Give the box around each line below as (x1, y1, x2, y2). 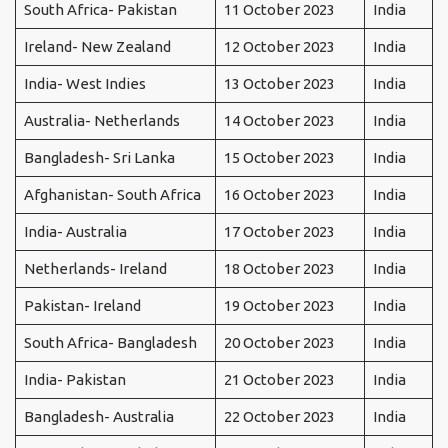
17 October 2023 (223, 223, 335, 241)
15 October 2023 (223, 149, 335, 167)
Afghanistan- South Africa (23, 186, 201, 204)
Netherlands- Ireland (23, 260, 167, 278)
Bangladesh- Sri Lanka (23, 149, 175, 167)
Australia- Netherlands (23, 112, 180, 130)
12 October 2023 (223, 38, 335, 56)
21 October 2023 (223, 371, 335, 389)
